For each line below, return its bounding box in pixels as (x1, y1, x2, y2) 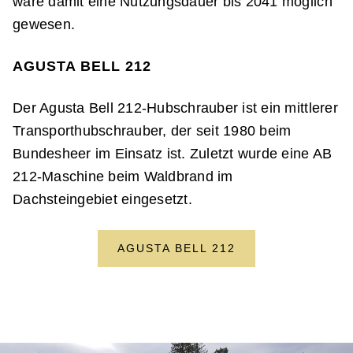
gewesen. (13, 17, 76, 32)
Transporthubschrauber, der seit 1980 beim (13, 123, 292, 139)
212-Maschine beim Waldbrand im (13, 169, 233, 184)
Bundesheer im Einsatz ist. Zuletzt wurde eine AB (13, 146, 333, 162)
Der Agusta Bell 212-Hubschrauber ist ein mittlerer (13, 100, 338, 116)
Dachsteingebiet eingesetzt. (13, 191, 197, 207)
